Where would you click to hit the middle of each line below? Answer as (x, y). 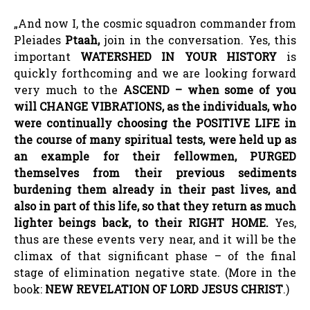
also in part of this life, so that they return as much (155, 206)
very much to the (66, 89)
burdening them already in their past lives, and (155, 189)
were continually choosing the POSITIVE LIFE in (155, 122)
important (42, 56)
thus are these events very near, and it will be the (155, 239)
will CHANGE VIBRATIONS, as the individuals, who (155, 106)
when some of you (239, 89)
